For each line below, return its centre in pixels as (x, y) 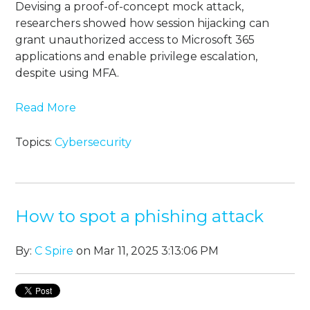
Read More (46, 108)
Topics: (35, 143)
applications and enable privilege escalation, (137, 57)
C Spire (54, 251)
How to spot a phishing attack (140, 217)
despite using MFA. (67, 73)
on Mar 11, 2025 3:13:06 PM (146, 251)
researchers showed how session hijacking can (143, 24)
